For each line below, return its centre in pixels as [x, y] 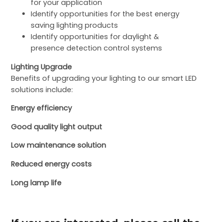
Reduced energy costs [52, 164]
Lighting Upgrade [42, 67]
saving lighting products [75, 26]
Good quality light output [57, 127]
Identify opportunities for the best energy [105, 14]
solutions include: [42, 89]
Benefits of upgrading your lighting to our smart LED [104, 78]
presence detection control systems [97, 48]
